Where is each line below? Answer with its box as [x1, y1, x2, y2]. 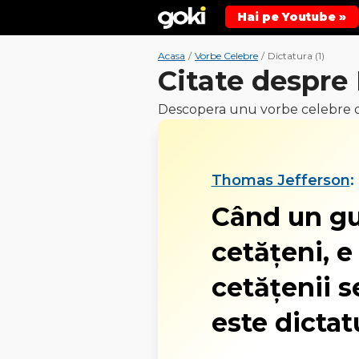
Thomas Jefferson [211, 171, 350, 189]
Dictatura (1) [268, 50, 325, 62]
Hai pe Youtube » [237, 9, 346, 24]
